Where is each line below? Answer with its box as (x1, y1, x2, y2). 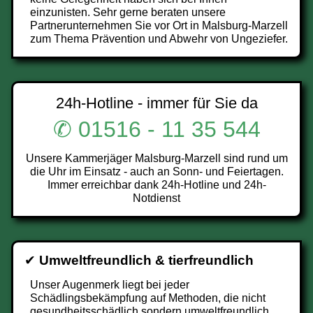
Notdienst (133, 192, 180, 204)
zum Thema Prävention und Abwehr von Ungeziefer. (30, 33, 288, 45)
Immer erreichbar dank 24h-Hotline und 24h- (47, 179, 266, 191)
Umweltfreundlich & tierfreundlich (39, 253, 254, 268)
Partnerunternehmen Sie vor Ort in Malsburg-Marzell (30, 20, 288, 31)
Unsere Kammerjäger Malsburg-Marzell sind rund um (25, 152, 288, 164)
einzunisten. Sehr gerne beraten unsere (30, 6, 226, 18)
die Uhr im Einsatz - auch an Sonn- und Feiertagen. (29, 166, 284, 177)
